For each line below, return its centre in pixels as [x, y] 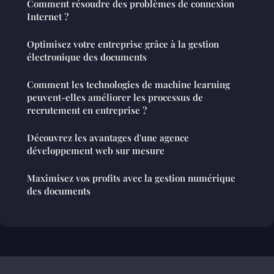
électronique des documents [87, 57]
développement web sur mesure [96, 150]
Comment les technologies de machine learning [128, 84]
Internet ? [48, 16]
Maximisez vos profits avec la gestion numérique [131, 178]
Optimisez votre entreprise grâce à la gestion [123, 44]
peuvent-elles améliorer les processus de [115, 97]
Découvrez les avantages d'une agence [108, 137]
